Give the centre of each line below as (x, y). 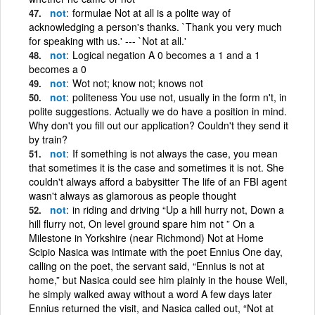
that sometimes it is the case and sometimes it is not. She (156, 167)
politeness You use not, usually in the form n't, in (180, 97)
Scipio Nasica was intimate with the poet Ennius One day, (156, 251)
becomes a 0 (58, 69)
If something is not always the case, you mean (175, 153)
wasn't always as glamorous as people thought (133, 195)
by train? (48, 139)
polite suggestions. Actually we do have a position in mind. (158, 111)
